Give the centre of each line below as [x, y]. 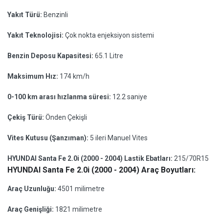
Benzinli [56, 15]
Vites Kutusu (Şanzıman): [49, 138]
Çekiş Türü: [26, 117]
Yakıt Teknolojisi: [36, 35]
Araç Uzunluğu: [33, 189]
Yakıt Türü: [25, 15]
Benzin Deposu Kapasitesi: [51, 56]
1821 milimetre [79, 209]
